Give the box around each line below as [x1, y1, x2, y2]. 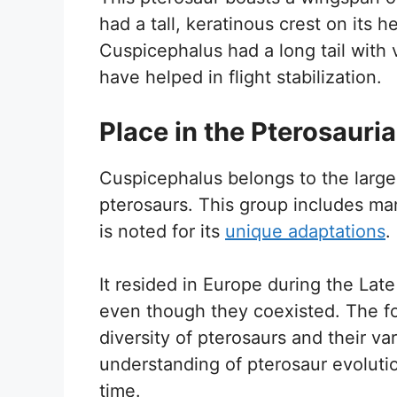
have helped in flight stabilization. [99, 66, 382, 88]
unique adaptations [225, 220, 385, 242]
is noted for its [99, 220, 225, 242]
